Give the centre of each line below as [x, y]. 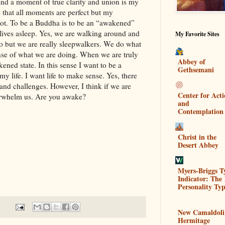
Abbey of [192, 61]
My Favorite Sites [197, 34]
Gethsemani [196, 69]
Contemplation [201, 111]
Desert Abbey [198, 145]
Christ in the [197, 137]
